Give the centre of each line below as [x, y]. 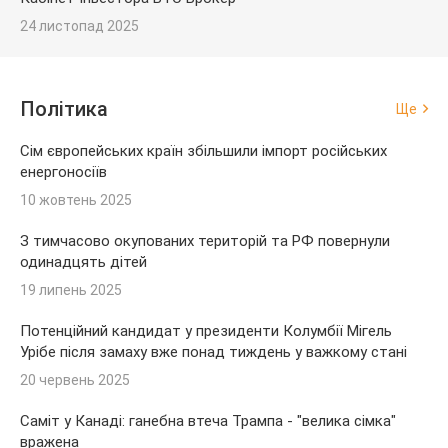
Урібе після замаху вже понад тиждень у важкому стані [213, 351]
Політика [64, 108]
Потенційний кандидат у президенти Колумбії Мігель [206, 330]
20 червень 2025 [75, 379]
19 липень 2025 [71, 289]
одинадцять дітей [83, 261]
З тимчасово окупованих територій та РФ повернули [205, 240]
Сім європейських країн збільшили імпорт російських [203, 150]
